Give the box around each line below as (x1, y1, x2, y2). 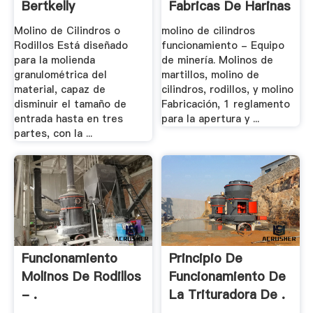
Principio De (169, 249, 243, 268)
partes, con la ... (13, 126, 92, 140)
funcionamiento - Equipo (161, 38, 285, 52)
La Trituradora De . (169, 286, 286, 304)
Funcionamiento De (169, 268, 286, 286)
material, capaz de (13, 82, 105, 96)
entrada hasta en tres (13, 111, 123, 126)
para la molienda (13, 52, 95, 67)
